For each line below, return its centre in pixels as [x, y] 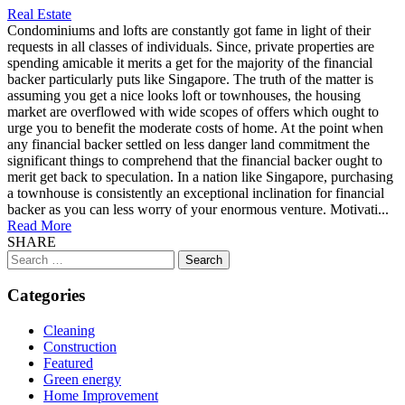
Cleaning [69, 331]
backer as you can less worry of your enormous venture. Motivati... [198, 209]
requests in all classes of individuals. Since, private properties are [191, 46]
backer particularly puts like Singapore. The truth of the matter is [190, 79]
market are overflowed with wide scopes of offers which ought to [193, 111]
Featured [68, 363]
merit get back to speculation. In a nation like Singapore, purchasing [200, 176]
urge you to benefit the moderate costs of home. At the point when [195, 127]
